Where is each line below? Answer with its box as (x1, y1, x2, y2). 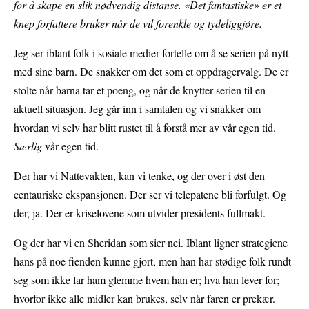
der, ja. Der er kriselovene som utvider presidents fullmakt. (14, 205, 266, 220)
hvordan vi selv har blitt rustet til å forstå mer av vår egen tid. (14, 119, 276, 134)
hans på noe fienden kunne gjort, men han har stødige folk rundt (14, 253, 291, 268)
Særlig (14, 138, 42, 153)
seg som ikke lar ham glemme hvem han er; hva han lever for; (14, 272, 279, 287)
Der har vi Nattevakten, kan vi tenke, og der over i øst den (14, 168, 265, 183)
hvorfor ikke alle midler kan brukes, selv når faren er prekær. (14, 290, 275, 306)
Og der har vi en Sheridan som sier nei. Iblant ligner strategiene (14, 235, 288, 250)
